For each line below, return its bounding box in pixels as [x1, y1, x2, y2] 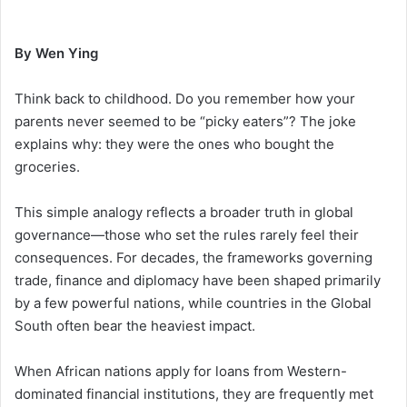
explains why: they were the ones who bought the [15, 135, 334, 154]
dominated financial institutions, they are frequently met [15, 385, 373, 403]
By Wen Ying [15, 45, 98, 63]
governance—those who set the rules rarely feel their [15, 226, 359, 244]
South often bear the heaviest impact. [15, 317, 255, 335]
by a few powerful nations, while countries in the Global [15, 294, 372, 313]
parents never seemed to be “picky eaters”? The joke [15, 113, 356, 131]
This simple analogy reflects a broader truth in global [15, 203, 353, 222]
